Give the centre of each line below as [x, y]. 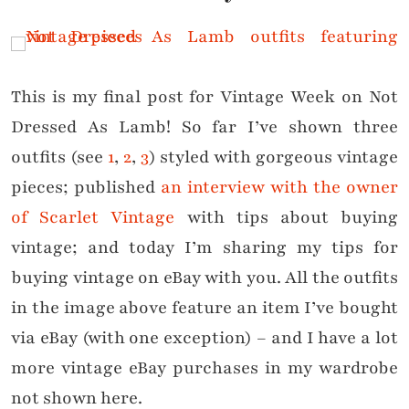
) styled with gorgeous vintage [273, 157]
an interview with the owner [279, 188]
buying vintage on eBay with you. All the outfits [204, 278]
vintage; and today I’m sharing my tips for [204, 248]
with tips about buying [287, 218]
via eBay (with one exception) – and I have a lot [204, 338]
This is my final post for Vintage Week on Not [204, 97]
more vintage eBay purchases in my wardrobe [204, 368]
